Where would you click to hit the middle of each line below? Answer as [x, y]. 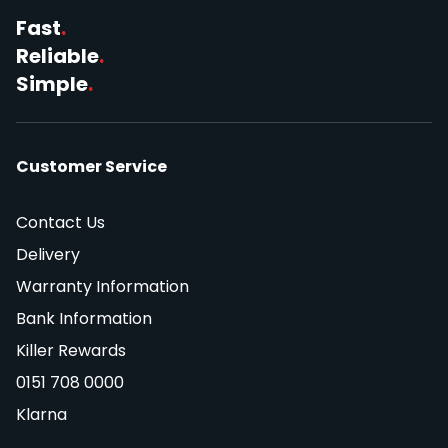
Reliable [57, 55]
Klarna [41, 414]
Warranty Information [102, 286]
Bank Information [84, 318]
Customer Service [91, 166]
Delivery [48, 254]
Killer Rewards [71, 350]
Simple [52, 83]
